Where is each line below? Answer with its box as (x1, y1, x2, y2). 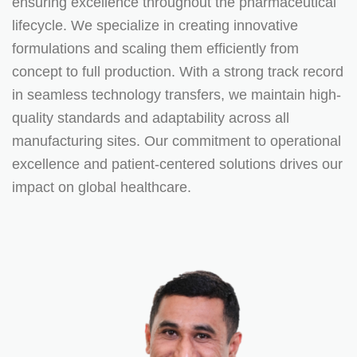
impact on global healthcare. (12, 178, 191, 195)
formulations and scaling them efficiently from (12, 40, 299, 57)
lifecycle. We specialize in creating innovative (12, 17, 298, 33)
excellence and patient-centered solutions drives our (12, 155, 343, 172)
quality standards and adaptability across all (12, 109, 289, 126)
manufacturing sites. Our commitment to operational (12, 132, 341, 149)
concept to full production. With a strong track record (12, 63, 343, 80)
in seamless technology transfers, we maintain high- (12, 86, 341, 103)
